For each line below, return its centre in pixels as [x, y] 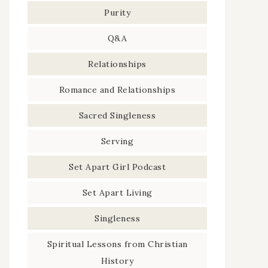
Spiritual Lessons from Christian [117, 244]
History [117, 261]
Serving [117, 141]
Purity [117, 13]
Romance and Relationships [117, 90]
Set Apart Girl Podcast [117, 167]
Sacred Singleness [117, 116]
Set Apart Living [117, 193]
